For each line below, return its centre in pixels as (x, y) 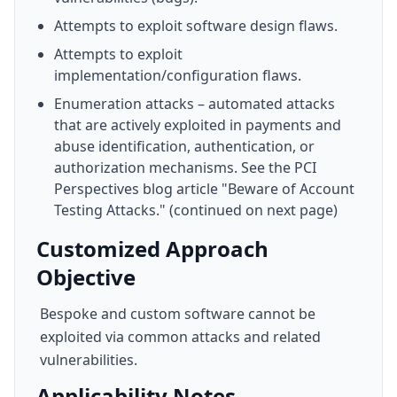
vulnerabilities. (89, 360)
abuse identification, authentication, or (184, 146)
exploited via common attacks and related (180, 337)
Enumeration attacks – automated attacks (195, 104)
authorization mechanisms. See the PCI (185, 167)
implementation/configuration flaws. (178, 75)
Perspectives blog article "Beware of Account (204, 189)
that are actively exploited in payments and (198, 125)
